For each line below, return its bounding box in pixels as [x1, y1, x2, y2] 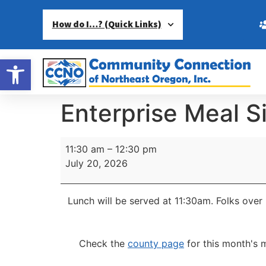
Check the [79, 237, 128, 250]
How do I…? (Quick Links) [52, 18, 161, 30]
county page [128, 237, 184, 250]
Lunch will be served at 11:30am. [68, 195, 216, 207]
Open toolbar [5, 53, 69, 76]
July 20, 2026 [65, 157, 128, 169]
